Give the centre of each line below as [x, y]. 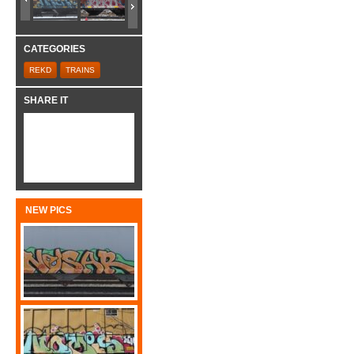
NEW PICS [49, 211]
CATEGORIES [55, 49]
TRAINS [80, 70]
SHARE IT [46, 100]
